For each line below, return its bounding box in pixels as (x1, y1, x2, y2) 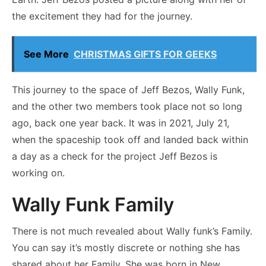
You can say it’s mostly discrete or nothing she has (12, 241, 240, 254)
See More (24, 47, 69, 60)
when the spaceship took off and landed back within (12, 133, 248, 145)
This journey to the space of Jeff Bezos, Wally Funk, (12, 83, 245, 96)
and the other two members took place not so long (12, 100, 242, 112)
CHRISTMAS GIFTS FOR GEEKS (74, 47, 217, 60)
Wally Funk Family (12, 192, 174, 216)
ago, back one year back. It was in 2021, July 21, (12, 116, 229, 129)
